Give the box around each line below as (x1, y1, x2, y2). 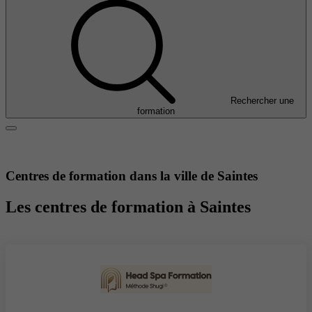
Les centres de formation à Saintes (6, 197, 251, 216)
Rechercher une (230, 95, 294, 107)
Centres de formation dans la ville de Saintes (6, 168, 258, 183)
